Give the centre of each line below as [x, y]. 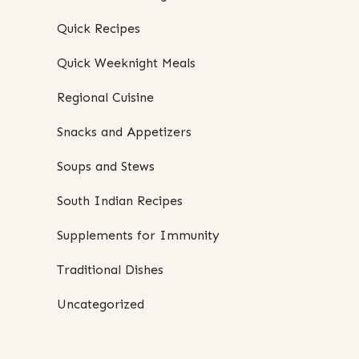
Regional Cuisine [105, 98]
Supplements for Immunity [138, 236]
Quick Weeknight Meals [126, 63]
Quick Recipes [99, 29]
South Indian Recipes [120, 201]
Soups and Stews [106, 167]
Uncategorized [101, 305]
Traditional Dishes [110, 270]
